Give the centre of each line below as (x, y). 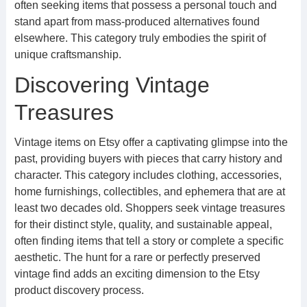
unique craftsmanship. (67, 54)
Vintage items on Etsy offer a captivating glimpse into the (151, 142)
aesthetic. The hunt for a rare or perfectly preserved (137, 257)
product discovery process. (79, 290)
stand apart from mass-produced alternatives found (137, 22)
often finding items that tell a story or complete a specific (149, 241)
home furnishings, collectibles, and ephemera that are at (149, 192)
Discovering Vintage (112, 85)
